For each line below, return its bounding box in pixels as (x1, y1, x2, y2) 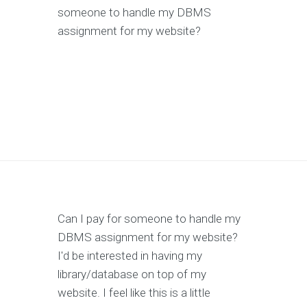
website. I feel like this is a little (58, 286, 210, 300)
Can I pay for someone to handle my (58, 212, 241, 226)
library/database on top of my (58, 267, 206, 282)
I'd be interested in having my (58, 249, 202, 263)
